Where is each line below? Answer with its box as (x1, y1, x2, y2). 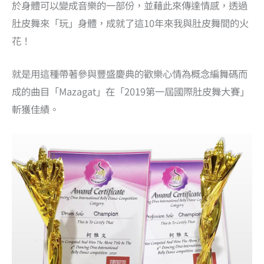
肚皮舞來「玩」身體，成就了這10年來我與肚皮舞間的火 (12, 15, 249, 30)
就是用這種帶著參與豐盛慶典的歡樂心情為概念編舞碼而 (12, 66, 247, 81)
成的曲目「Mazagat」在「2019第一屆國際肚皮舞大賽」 (12, 84, 249, 98)
